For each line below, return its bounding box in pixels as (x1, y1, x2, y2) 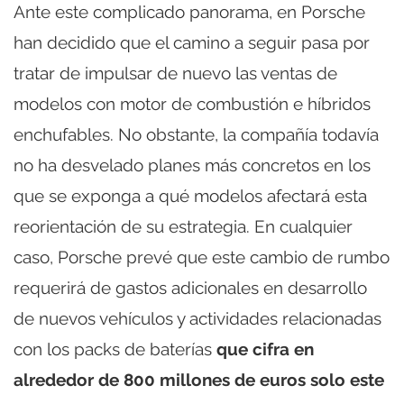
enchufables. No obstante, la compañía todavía (14, 124, 379, 144)
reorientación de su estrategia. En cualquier (14, 216, 353, 236)
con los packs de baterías (14, 338, 216, 359)
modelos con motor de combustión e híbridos (14, 93, 371, 114)
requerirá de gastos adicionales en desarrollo (14, 277, 367, 298)
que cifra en (216, 338, 314, 359)
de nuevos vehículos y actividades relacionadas (14, 308, 381, 328)
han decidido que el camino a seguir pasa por (14, 32, 370, 52)
